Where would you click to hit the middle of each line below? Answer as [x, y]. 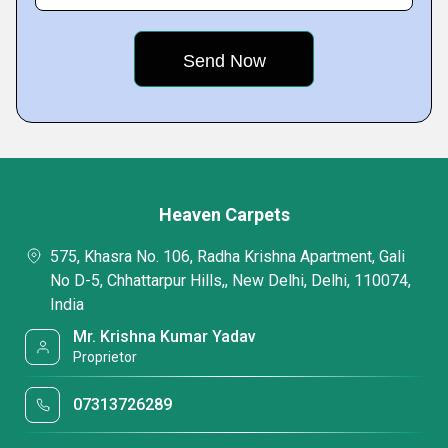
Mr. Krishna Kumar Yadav [165, 336]
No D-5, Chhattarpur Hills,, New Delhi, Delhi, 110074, [230, 280]
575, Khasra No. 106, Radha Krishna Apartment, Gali [227, 256]
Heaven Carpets [224, 214]
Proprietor [105, 357]
